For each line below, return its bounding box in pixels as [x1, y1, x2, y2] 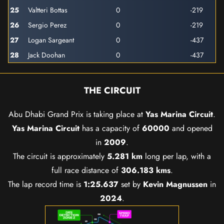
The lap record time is [8, 178, 83, 190]
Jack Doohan [28, 50, 65, 60]
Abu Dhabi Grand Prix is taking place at [8, 108, 145, 120]
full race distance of [51, 164, 121, 176]
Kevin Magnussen [143, 178, 207, 190]
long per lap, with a [142, 150, 211, 162]
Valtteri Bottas [28, 5, 67, 15]
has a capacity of [79, 122, 142, 134]
